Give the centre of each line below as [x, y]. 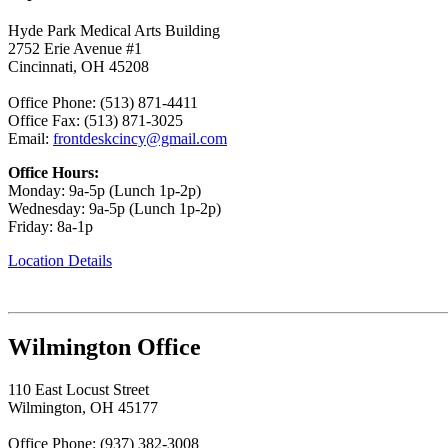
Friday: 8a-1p [50, 226]
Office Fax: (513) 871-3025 [95, 120]
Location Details [60, 260]
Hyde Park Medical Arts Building [114, 30]
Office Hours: [53, 172]
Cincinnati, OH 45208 [78, 66]
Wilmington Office [104, 346]
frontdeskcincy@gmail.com [140, 138]
